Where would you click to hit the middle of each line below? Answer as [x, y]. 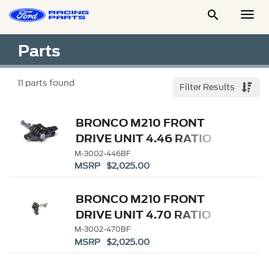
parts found [49, 83]
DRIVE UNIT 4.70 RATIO [144, 214]
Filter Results [208, 87]
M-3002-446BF [103, 153]
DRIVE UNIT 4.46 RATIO [144, 139]
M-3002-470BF [103, 229]
